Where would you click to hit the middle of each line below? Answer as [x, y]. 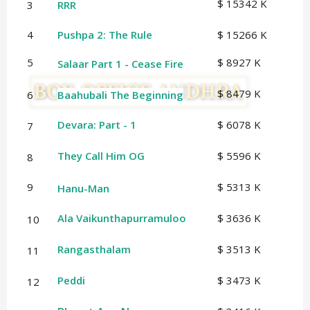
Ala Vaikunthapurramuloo [121, 218]
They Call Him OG [101, 156]
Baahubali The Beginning [120, 95]
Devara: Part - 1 [97, 125]
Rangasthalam [94, 249]
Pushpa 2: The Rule [104, 35]
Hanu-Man [83, 189]
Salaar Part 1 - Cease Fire [120, 64]
